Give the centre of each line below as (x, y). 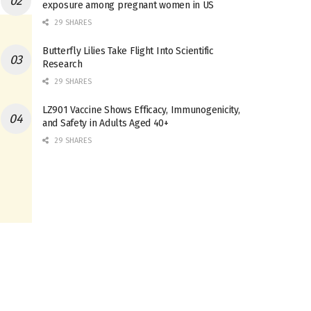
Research (62, 64)
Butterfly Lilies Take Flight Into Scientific (128, 51)
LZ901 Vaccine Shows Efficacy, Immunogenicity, (141, 110)
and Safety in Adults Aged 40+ (106, 123)
